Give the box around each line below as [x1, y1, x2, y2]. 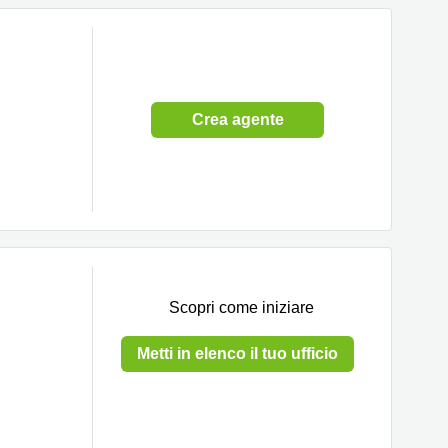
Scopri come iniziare [169, 299, 314, 316]
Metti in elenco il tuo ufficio [137, 345, 338, 362]
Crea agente [191, 110, 284, 128]
